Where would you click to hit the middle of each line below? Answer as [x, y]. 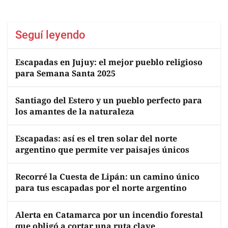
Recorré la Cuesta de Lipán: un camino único [107, 177]
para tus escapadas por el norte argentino [101, 188]
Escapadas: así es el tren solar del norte [96, 138]
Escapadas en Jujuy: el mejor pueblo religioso [109, 62]
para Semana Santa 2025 [65, 73]
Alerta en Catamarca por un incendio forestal [109, 215]
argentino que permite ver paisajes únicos [102, 150]
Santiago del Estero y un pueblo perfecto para [109, 100]
